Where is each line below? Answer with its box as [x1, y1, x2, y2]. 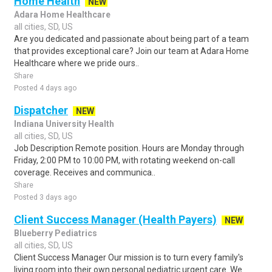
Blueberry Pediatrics [14, 228, 97, 238]
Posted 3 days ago [14, 193, 76, 202]
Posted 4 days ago [14, 84, 76, 92]
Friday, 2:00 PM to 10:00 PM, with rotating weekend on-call [14, 155, 235, 165]
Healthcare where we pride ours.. [14, 58, 139, 68]
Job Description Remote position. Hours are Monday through [14, 143, 244, 153]
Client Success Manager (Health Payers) [14, 213, 217, 226]
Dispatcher [14, 104, 68, 117]
